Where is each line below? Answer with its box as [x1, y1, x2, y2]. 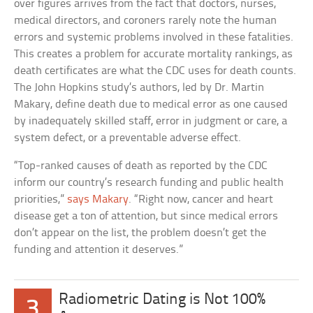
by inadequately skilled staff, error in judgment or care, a [14, 115, 288, 128]
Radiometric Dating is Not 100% [58, 292, 265, 309]
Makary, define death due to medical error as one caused [14, 99, 289, 111]
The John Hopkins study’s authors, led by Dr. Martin [14, 82, 265, 94]
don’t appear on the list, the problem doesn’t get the [14, 227, 267, 240]
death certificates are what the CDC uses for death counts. [14, 65, 297, 78]
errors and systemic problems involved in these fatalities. [14, 31, 294, 44]
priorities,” [14, 194, 68, 206]
